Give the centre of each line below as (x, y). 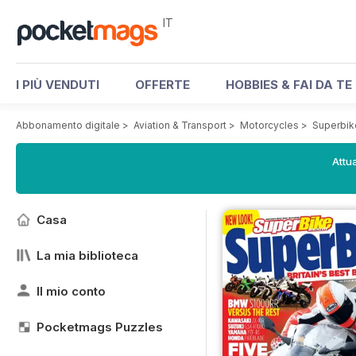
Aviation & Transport (180, 125)
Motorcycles (269, 125)
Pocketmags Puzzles (100, 327)
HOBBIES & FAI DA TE (289, 85)
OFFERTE (163, 85)
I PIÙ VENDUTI (58, 85)
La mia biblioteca (87, 255)
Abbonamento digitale (68, 125)
